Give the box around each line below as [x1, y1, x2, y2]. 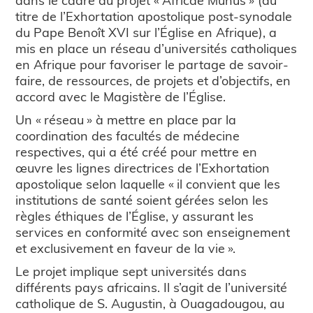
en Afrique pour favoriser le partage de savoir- [15, 55, 289, 73]
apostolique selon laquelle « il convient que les [15, 175, 281, 193]
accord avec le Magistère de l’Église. [15, 87, 226, 105]
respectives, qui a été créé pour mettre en [15, 143, 258, 161]
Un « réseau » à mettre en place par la [15, 110, 237, 129]
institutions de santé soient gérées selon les [15, 191, 269, 209]
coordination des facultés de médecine [15, 126, 240, 145]
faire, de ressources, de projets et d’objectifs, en [15, 71, 291, 89]
